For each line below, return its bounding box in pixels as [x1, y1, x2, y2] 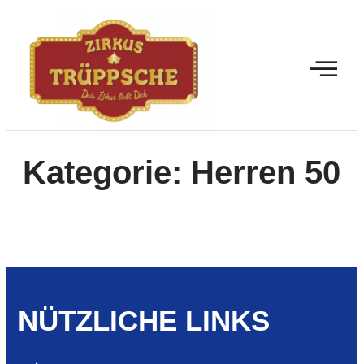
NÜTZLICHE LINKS [18, 304, 270, 336]
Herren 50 [191, 154, 340, 190]
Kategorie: [23, 154, 191, 190]
